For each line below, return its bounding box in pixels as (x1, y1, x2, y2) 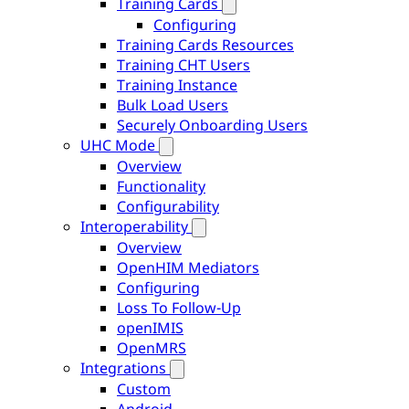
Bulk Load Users (117, 95, 228, 115)
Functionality (117, 176, 205, 196)
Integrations (80, 358, 166, 378)
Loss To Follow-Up (117, 298, 241, 318)
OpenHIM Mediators (117, 257, 259, 278)
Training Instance (117, 75, 237, 95)
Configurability (117, 196, 219, 216)
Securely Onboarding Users (117, 115, 308, 135)
